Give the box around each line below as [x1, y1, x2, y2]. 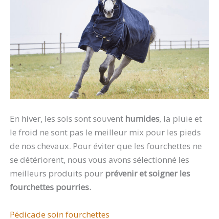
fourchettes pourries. [10, 181, 95, 193]
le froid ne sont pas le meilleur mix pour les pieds [10, 127, 201, 138]
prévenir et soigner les [105, 168, 190, 179]
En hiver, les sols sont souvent [10, 113, 125, 125]
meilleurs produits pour [10, 168, 105, 179]
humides [125, 113, 159, 125]
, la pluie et [159, 113, 202, 125]
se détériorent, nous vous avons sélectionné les [10, 154, 189, 166]
